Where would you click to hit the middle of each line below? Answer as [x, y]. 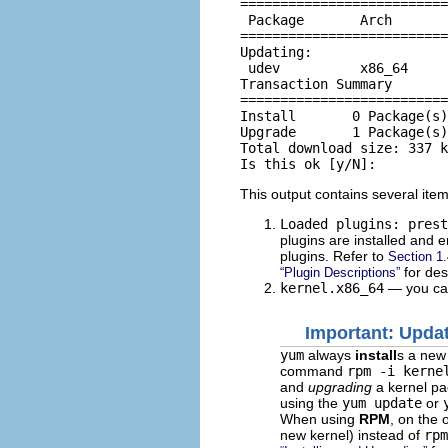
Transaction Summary [316, 84]
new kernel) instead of [352, 434]
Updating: [276, 52]
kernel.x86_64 [332, 288]
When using [319, 418]
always [329, 354]
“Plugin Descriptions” [340, 272]
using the [311, 402]
